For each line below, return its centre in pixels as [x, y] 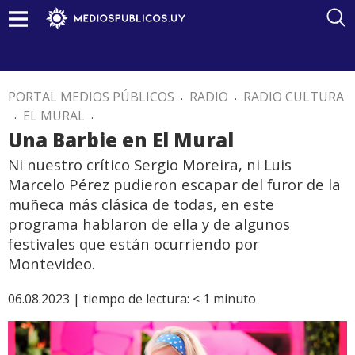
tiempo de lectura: [136, 299]
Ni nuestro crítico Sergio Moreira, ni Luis [150, 164]
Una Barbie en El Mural [121, 140]
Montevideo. [52, 263]
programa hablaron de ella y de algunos [149, 224]
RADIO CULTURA [294, 97]
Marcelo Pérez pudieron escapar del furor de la [174, 184]
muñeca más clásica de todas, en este [141, 204]
